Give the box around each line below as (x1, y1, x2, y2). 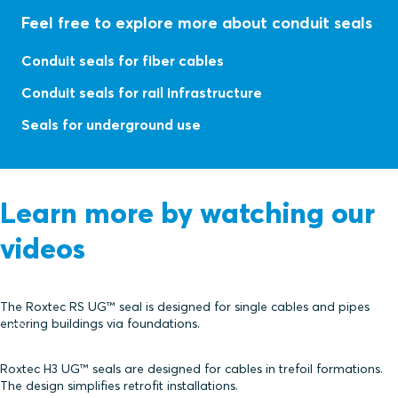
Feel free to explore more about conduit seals (21, 12, 372, 34)
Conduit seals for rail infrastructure (21, 84, 262, 102)
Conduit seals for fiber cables (21, 52, 224, 70)
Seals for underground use (21, 115, 201, 134)
